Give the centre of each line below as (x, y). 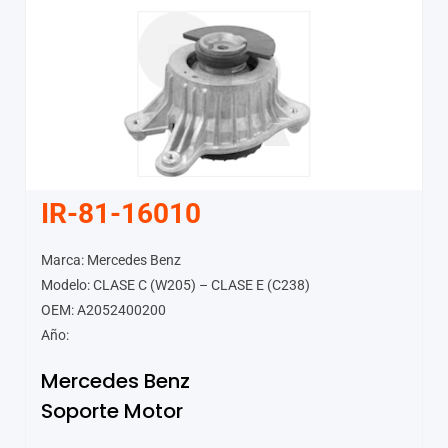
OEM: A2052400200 (103, 310)
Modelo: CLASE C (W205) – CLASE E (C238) (175, 285)
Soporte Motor (112, 411)
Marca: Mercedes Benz (111, 260)
